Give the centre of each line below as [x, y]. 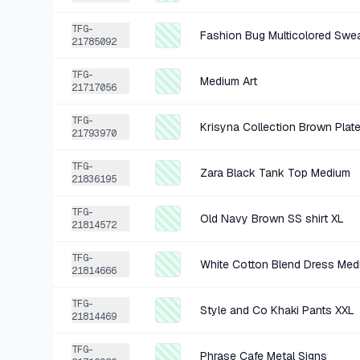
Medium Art [229, 81]
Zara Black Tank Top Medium [275, 173]
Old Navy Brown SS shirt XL [272, 219]
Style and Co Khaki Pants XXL [277, 310]
